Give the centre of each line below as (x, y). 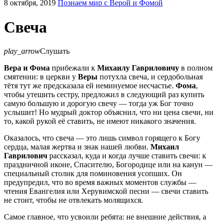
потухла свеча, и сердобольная (151, 77)
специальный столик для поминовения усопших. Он (93, 174)
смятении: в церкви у (41, 77)
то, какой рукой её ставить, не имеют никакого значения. (100, 121)
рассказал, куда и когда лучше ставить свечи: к (127, 156)
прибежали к (74, 68)
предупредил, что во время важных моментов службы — (100, 183)
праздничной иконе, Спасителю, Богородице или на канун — (108, 165)
